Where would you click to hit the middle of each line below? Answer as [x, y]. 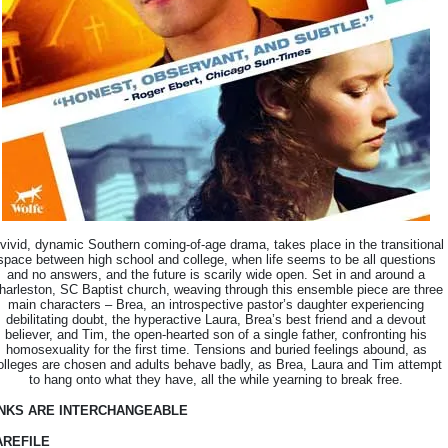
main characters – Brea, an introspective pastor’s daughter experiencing [216, 304]
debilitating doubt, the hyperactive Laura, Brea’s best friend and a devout [216, 319]
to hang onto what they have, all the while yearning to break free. [216, 379]
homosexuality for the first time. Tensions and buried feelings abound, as [216, 349]
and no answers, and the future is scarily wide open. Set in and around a [216, 274]
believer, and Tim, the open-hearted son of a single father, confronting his [216, 334]
